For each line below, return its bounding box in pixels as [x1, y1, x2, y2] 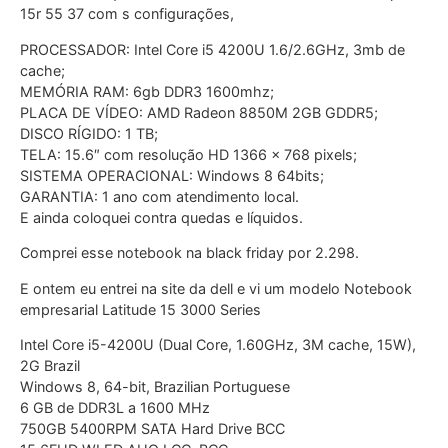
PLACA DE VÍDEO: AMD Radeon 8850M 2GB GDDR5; [20, 103, 378, 121]
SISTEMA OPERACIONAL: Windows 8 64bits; [20, 166, 324, 184]
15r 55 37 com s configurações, [20, 5, 234, 23]
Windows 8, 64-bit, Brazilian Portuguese [20, 377, 290, 395]
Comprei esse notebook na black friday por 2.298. [20, 244, 359, 262]
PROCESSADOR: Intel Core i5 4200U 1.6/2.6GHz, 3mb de [20, 40, 405, 58]
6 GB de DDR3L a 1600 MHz [20, 398, 210, 416]
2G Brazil [20, 356, 80, 374]
